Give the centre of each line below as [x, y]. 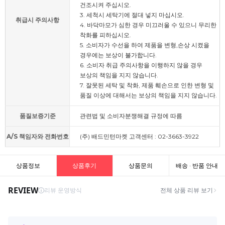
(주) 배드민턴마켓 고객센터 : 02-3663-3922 [139, 137]
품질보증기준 [37, 116]
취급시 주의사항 [37, 20]
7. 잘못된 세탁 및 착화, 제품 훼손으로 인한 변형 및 [147, 85]
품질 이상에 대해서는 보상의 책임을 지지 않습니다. [148, 95]
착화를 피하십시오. [105, 35]
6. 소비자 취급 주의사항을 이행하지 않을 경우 [141, 65]
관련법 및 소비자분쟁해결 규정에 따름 [131, 116]
